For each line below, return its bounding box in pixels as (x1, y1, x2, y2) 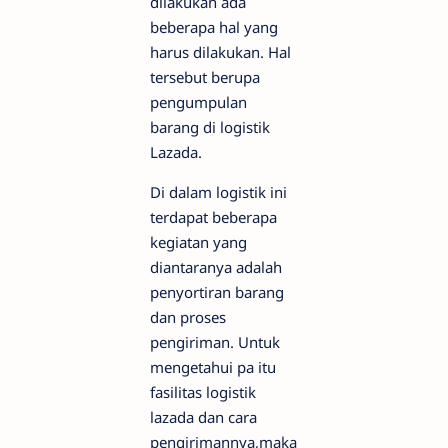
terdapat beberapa (150, 207, 277, 228)
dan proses (150, 307, 226, 328)
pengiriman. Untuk (150, 332, 280, 353)
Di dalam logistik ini (150, 182, 287, 203)
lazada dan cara (150, 407, 257, 428)
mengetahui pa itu (150, 357, 276, 378)
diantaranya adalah (150, 257, 282, 278)
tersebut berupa (150, 67, 260, 88)
